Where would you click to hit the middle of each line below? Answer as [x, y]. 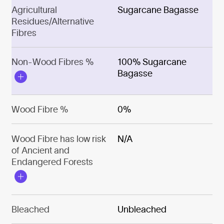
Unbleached [142, 209]
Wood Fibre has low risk [58, 138]
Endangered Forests [52, 161]
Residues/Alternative [52, 21]
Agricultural [34, 9]
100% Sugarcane [152, 62]
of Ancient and [40, 150]
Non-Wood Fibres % [52, 62]
